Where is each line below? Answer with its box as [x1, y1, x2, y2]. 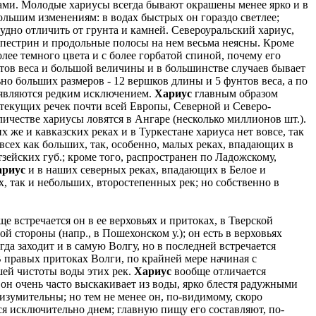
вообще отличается [171, 265, 266, 277]
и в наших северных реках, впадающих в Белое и [25, 163, 266, 176]
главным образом [192, 87, 278, 99]
